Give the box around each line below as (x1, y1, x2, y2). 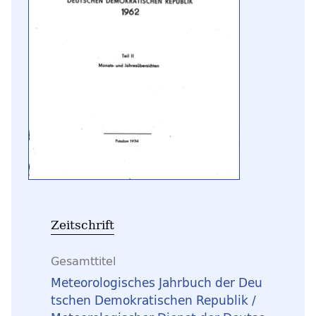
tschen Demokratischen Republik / (51, 290, 256, 311)
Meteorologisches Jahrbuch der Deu (51, 272, 262, 293)
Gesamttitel (51, 250, 116, 271)
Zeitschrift (51, 215, 114, 233)
